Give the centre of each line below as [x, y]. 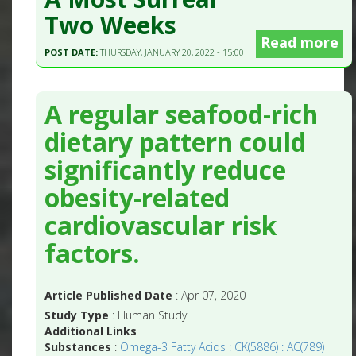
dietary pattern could [176, 142]
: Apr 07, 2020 [209, 296]
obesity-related [137, 198]
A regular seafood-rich [182, 114]
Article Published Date [109, 296]
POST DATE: [73, 52]
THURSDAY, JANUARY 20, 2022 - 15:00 [172, 52]
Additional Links [91, 331]
